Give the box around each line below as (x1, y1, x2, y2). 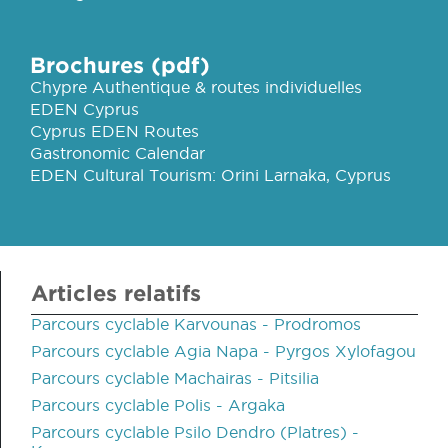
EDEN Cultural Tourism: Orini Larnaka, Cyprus (30, 165, 391, 184)
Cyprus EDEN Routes (30, 121, 199, 140)
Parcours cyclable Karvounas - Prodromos (31, 314, 361, 333)
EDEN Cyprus (30, 99, 139, 118)
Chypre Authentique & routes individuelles (30, 77, 362, 96)
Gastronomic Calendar (30, 143, 205, 162)
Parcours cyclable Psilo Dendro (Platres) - (31, 422, 359, 441)
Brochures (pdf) (30, 51, 210, 77)
